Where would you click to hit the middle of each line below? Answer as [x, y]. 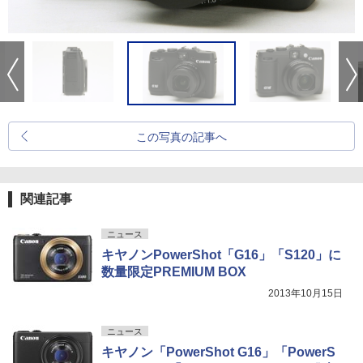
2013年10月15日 [305, 293]
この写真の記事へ [181, 137]
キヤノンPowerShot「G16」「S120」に [221, 255]
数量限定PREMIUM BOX [174, 272]
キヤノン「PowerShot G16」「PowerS [218, 352]
